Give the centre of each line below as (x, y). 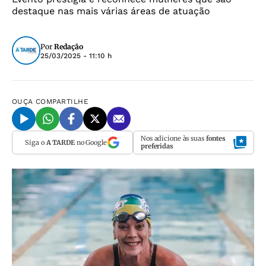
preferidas (157, 146)
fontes (216, 138)
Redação (69, 47)
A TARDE (60, 142)
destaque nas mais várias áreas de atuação (111, 11)
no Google (91, 142)
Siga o (36, 142)
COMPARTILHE (62, 102)
